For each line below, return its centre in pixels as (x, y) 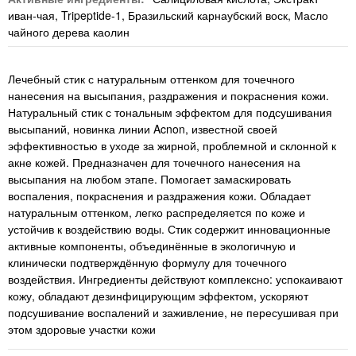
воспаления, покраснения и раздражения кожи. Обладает (159, 196)
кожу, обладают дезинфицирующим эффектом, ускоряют (158, 296)
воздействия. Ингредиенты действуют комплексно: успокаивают (175, 279)
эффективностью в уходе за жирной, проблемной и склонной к (172, 146)
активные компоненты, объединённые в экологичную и (152, 246)
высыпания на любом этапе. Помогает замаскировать (149, 179)
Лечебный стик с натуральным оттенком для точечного (151, 79)
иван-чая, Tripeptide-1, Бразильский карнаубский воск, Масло (168, 15)
